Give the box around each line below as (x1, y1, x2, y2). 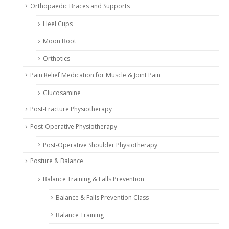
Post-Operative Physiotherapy (30, 122, 117, 131)
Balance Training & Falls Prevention (43, 175, 144, 184)
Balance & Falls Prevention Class (56, 193, 149, 202)
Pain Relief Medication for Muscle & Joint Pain (30, 70, 161, 79)
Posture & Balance (30, 156, 83, 166)
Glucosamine (43, 88, 81, 98)
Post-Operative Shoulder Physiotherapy (43, 140, 157, 149)
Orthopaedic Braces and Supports (30, 1, 130, 10)
